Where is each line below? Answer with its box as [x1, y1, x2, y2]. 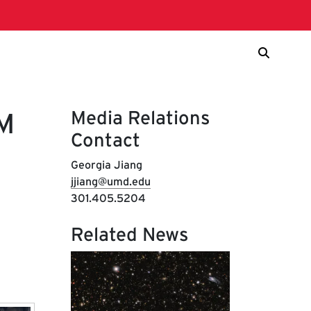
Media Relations [70, 106, 210, 129]
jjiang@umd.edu [70, 175, 151, 188]
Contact [70, 128, 140, 151]
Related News [70, 223, 189, 246]
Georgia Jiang [70, 158, 142, 171]
